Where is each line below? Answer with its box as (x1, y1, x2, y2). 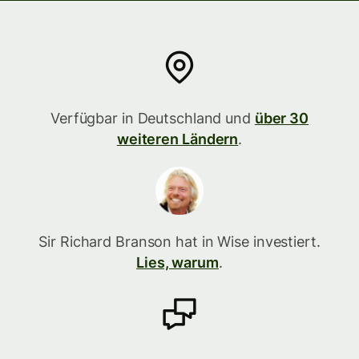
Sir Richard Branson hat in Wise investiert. (38, 233, 321, 250)
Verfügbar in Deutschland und (50, 110, 255, 127)
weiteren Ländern (116, 131, 239, 147)
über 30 (254, 110, 309, 127)
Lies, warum (136, 254, 219, 271)
